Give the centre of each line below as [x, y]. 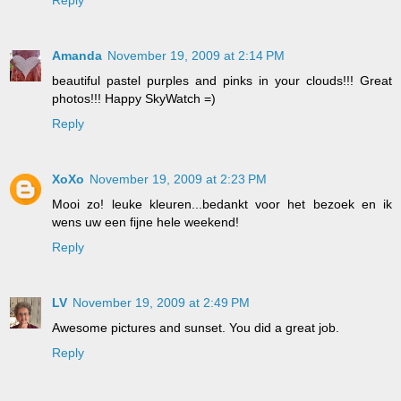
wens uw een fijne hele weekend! [145, 222]
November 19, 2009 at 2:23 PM [178, 179]
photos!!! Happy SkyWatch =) [134, 98]
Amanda [77, 55]
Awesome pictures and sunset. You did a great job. [196, 327]
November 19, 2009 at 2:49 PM [161, 302]
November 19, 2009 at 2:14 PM [196, 55]
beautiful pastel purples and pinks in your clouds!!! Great [222, 80]
